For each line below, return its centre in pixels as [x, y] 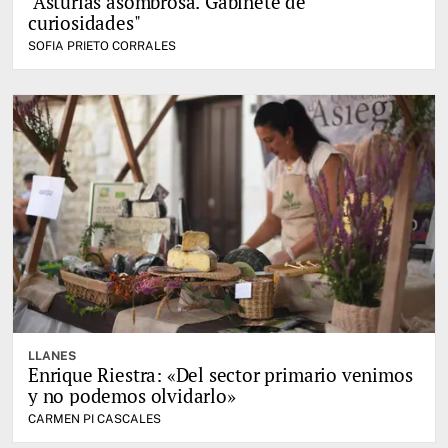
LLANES [52, 355]
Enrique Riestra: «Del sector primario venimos [220, 374]
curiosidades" [84, 23]
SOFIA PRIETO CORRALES [102, 46]
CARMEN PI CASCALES [94, 418]
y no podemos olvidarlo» [132, 395]
